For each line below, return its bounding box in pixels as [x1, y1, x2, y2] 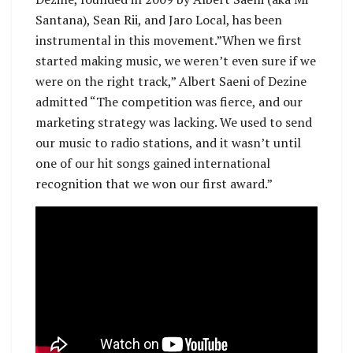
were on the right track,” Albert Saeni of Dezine [35, 72, 307, 90]
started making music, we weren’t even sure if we [35, 51, 316, 69]
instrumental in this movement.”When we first [35, 31, 302, 49]
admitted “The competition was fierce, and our [35, 92, 303, 110]
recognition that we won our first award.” [35, 174, 273, 192]
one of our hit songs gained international [35, 154, 270, 172]
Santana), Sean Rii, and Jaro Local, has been [35, 10, 282, 28]
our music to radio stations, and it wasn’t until [35, 133, 301, 151]
